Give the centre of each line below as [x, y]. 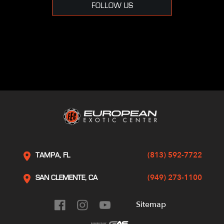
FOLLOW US [112, 5]
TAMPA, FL [53, 155]
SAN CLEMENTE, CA [66, 177]
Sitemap [151, 204]
